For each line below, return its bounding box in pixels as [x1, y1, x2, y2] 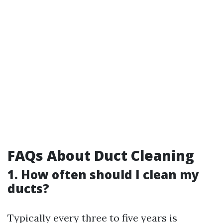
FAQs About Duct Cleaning [7, 146, 194, 165]
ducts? [7, 180, 49, 197]
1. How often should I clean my [7, 166, 199, 183]
